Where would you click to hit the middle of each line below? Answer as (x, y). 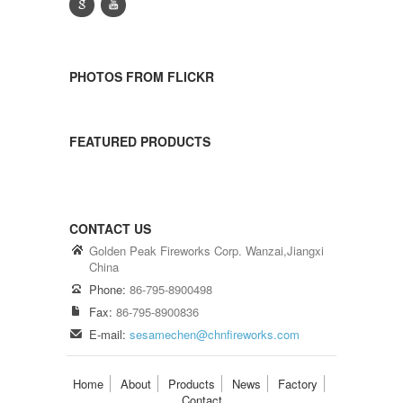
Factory (297, 383)
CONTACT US (110, 228)
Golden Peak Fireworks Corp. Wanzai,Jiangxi (206, 250)
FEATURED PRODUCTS (140, 141)
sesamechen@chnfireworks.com (215, 334)
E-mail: (107, 334)
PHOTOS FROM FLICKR (142, 76)
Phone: (107, 289)
